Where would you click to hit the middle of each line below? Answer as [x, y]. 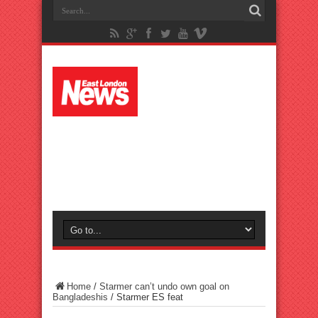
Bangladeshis [80, 297]
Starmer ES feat [150, 297]
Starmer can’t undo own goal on [164, 286]
